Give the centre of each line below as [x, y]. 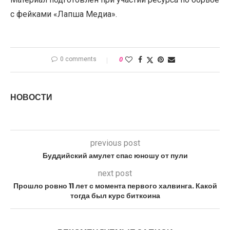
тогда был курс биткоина [115, 195]
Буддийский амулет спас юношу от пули [115, 155]
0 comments [78, 59]
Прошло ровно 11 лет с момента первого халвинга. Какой [115, 186]
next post [115, 173]
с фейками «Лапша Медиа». [64, 14]
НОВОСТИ [31, 97]
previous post [115, 143]
